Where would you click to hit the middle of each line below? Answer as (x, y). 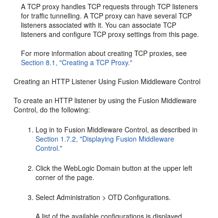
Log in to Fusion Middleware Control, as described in (117, 129)
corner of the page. (65, 177)
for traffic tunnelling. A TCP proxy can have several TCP (107, 16)
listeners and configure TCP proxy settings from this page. (110, 34)
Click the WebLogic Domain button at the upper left (114, 168)
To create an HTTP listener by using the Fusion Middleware (105, 100)
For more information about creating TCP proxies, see (104, 53)
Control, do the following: (52, 109)
